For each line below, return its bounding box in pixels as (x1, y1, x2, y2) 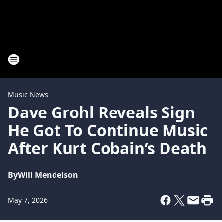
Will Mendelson (18, 169, 78, 180)
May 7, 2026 (8, 195, 48, 205)
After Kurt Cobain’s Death (8, 137, 207, 159)
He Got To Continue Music (8, 119, 208, 141)
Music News (8, 90, 48, 99)
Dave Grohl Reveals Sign (8, 102, 195, 123)
